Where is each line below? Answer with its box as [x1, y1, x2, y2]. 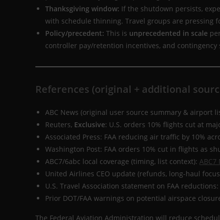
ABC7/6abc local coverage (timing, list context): [45, 157, 199, 166]
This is [104, 28, 129, 38]
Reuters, [45, 120, 74, 130]
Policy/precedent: [45, 28, 104, 38]
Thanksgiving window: [45, 4, 119, 14]
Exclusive [74, 120, 105, 130]
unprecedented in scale [129, 28, 208, 38]
